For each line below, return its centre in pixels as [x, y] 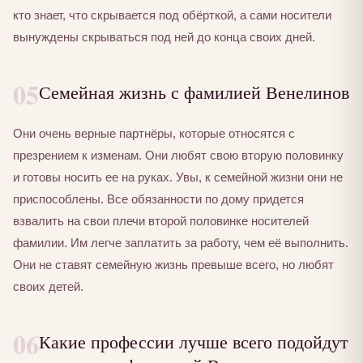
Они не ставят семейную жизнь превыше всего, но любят [173, 265]
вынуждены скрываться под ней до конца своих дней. [164, 37]
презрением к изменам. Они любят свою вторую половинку [178, 156]
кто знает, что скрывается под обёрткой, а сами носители [172, 15]
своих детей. [48, 287]
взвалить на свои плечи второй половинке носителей [161, 221]
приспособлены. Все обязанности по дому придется [158, 199]
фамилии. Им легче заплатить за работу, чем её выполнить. [181, 243]
